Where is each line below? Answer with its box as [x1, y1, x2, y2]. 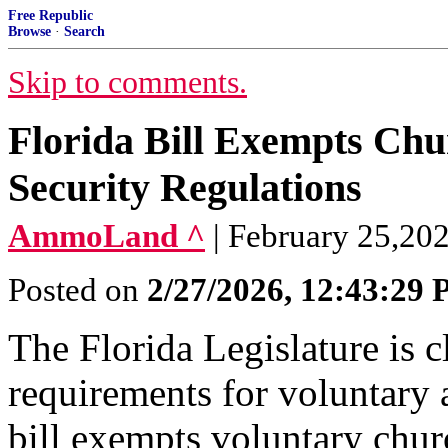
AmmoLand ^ [8, 218, 205, 254]
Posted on [8, 272, 147, 308]
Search [64, 24, 105, 39]
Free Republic [8, 8, 93, 23]
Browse [8, 24, 51, 39]
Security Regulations [8, 165, 362, 210]
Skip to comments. [8, 65, 247, 100]
